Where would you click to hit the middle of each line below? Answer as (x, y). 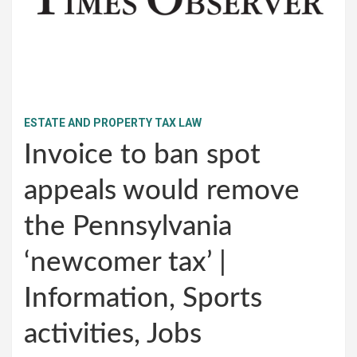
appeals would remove (162, 190)
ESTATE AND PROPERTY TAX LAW (113, 122)
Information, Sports (143, 298)
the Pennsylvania (128, 226)
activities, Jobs (113, 334)
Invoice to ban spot (142, 155)
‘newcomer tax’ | (125, 262)
